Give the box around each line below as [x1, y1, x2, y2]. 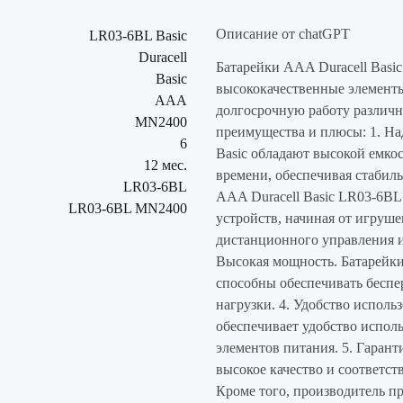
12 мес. [144, 157, 187, 173]
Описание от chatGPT [216, 25, 350, 41]
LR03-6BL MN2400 [68, 200, 187, 216]
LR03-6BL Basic [89, 27, 187, 43]
